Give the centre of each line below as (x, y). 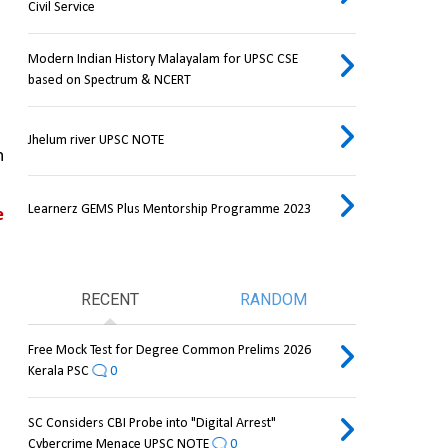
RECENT (109, 300)
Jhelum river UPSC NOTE (95, 141)
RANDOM (274, 300)
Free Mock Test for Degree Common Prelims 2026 (169, 351)
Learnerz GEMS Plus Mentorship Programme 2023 (169, 210)
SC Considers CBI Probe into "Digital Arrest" (151, 424)
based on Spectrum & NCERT (109, 81)
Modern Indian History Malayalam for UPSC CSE (162, 60)
